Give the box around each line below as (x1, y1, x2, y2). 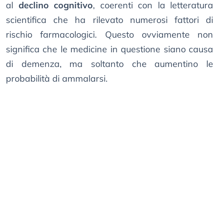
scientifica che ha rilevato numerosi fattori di (6, 14, 213, 26)
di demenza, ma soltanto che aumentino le (6, 58, 213, 70)
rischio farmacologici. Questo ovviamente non (6, 29, 213, 41)
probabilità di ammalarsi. (6, 73, 108, 85)
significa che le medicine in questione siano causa (6, 44, 213, 55)
